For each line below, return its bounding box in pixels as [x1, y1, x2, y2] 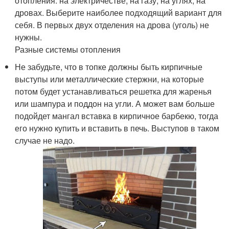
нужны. [15, 31, 42, 43]
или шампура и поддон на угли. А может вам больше [15, 98, 215, 109]
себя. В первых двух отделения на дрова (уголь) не [15, 19, 210, 31]
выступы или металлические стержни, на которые [15, 73, 204, 85]
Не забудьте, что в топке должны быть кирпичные [15, 61, 203, 73]
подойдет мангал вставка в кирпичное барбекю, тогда [15, 110, 219, 122]
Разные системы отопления [15, 43, 121, 55]
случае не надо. [15, 134, 75, 146]
